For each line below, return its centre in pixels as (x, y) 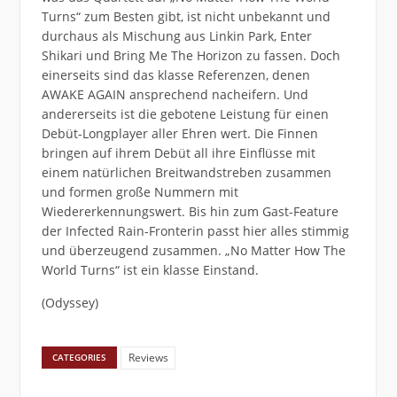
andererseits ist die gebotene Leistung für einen (185, 113)
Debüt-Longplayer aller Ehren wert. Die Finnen (179, 133)
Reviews (148, 358)
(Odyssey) (70, 302)
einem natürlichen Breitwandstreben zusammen (186, 172)
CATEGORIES (80, 358)
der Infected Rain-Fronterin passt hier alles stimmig (195, 230)
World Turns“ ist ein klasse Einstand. (150, 269)
